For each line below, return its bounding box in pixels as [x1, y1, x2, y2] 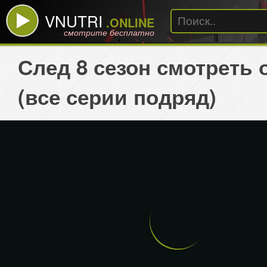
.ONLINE [103, 14, 154, 31]
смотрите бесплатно [64, 26, 154, 38]
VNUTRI [45, 10, 103, 32]
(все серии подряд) [18, 82, 216, 111]
